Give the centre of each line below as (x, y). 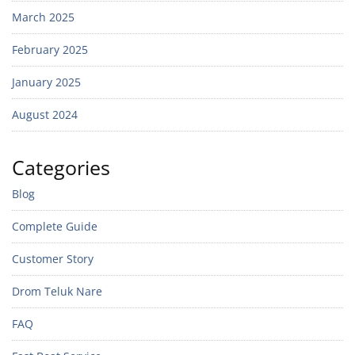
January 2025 (46, 82)
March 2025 (43, 17)
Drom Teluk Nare (57, 292)
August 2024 (45, 115)
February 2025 (50, 50)
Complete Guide (55, 227)
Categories (61, 168)
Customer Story (53, 259)
